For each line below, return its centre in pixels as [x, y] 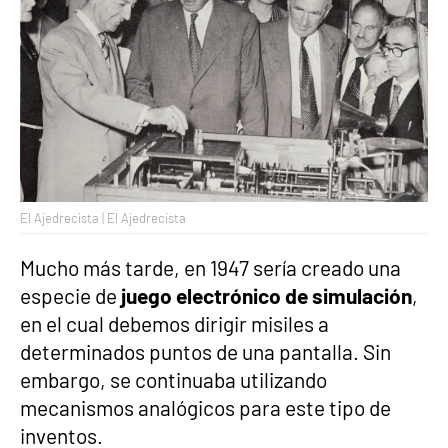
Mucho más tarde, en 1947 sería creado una [210, 268]
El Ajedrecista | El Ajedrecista [103, 218]
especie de [68, 296]
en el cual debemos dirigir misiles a [174, 324]
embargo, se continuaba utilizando [173, 380]
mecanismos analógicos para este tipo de [205, 408]
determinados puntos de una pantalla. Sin [205, 352]
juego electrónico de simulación [264, 296]
